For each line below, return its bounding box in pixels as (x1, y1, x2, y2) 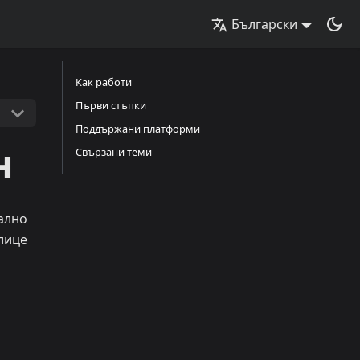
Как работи (76, 75, 132, 89)
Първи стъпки (76, 98, 146, 112)
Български (231, 15, 298, 33)
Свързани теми (76, 145, 152, 159)
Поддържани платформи (76, 121, 200, 136)
